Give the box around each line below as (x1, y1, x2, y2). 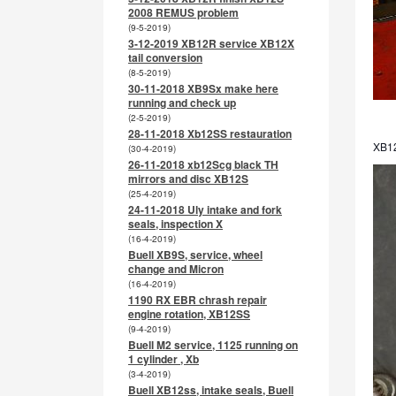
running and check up (128, 95, 236, 110)
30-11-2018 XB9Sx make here (128, 80, 278, 96)
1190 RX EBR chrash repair (128, 292, 267, 308)
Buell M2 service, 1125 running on (128, 337, 298, 353)
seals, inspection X (128, 216, 223, 232)
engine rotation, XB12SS (128, 306, 250, 322)
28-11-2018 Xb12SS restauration (128, 126, 292, 141)
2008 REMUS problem (128, 4, 239, 20)
